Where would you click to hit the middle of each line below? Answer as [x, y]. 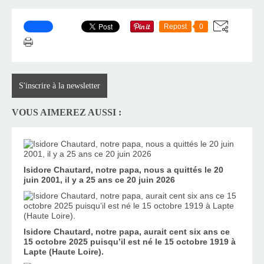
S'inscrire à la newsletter [60, 85]
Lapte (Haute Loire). [64, 251]
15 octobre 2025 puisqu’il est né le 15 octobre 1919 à [130, 241]
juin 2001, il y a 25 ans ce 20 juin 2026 [99, 179]
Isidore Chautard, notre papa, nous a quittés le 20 [123, 169]
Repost [175, 26]
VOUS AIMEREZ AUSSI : [67, 113]
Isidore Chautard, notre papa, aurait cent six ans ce [127, 231]
